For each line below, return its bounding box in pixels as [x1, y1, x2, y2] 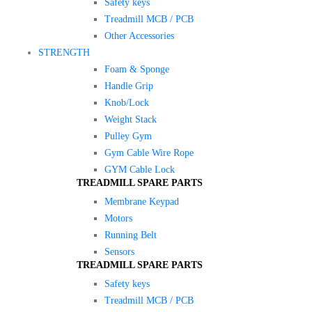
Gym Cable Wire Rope [104, 147, 194, 158]
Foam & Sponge [104, 63, 169, 75]
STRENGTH [38, 47, 90, 58]
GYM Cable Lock [104, 164, 175, 175]
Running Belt [104, 229, 157, 240]
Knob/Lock [104, 97, 149, 108]
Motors [104, 212, 132, 224]
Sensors [104, 246, 134, 257]
